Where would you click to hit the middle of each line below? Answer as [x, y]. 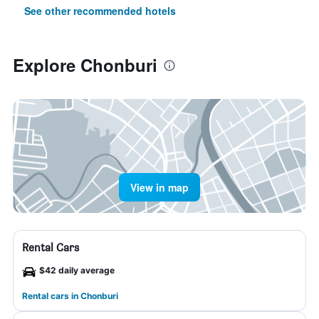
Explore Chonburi [85, 65]
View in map [159, 187]
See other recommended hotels [100, 11]
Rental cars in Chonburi [70, 296]
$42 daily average [77, 270]
